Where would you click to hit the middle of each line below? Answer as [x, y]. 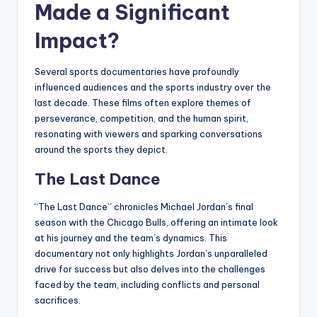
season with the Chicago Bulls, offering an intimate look [156, 223]
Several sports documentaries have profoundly [137, 72]
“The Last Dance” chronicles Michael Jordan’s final [144, 207]
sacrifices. [58, 300]
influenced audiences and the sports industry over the [153, 87]
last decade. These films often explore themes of [143, 103]
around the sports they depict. [101, 150]
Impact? [77, 41]
